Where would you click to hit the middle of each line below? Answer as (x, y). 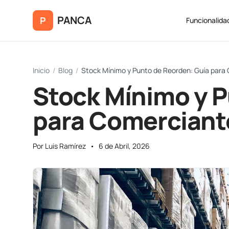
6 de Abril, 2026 (124, 146)
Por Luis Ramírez (59, 146)
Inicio (41, 70)
